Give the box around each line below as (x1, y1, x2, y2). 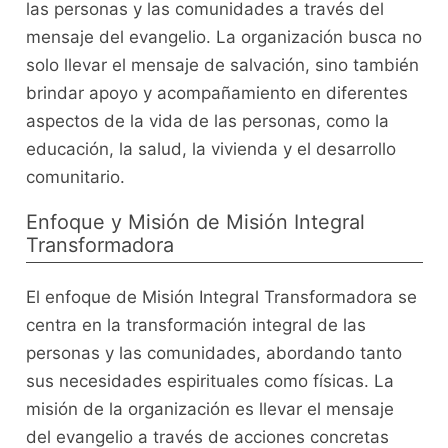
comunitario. (25, 167, 125, 188)
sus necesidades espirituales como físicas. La (25, 371, 394, 392)
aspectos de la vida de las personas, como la (25, 111, 389, 132)
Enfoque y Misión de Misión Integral (25, 210, 365, 235)
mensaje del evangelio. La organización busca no (25, 27, 422, 48)
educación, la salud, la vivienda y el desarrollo (25, 139, 396, 160)
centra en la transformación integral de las (25, 315, 366, 336)
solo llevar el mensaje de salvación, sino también (25, 55, 419, 76)
